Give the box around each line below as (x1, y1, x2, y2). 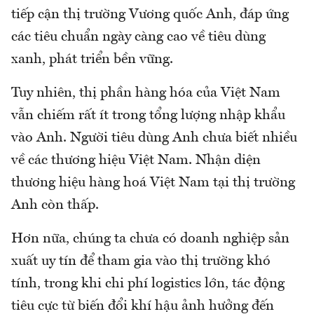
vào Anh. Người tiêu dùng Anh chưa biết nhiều (11, 131, 297, 146)
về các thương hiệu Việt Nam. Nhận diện (11, 153, 261, 168)
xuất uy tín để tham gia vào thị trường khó (11, 254, 271, 269)
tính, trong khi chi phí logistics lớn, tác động (11, 277, 285, 292)
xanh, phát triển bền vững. (11, 53, 173, 67)
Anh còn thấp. (11, 198, 99, 213)
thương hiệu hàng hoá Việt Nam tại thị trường (11, 176, 295, 191)
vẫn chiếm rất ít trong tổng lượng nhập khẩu (11, 109, 285, 123)
